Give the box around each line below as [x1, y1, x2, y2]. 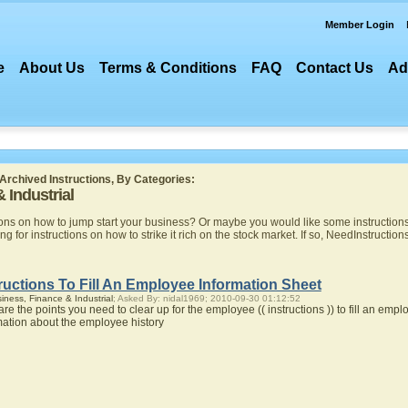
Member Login [325, 19, 394, 30]
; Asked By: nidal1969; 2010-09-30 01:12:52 [112, 293, 301, 303]
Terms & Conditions [99, 60, 238, 76]
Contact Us [296, 60, 374, 76]
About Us [19, 60, 86, 76]
